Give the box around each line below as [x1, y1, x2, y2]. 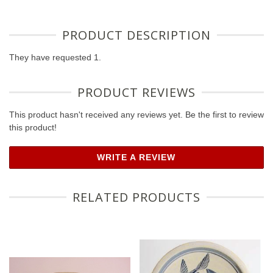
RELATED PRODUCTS [73, 189, 200, 206]
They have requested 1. [9, 52, 101, 63]
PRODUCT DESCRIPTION [62, 27, 211, 44]
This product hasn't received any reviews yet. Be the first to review [9, 110, 264, 120]
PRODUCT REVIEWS [77, 84, 196, 101]
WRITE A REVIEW [97, 152, 176, 163]
